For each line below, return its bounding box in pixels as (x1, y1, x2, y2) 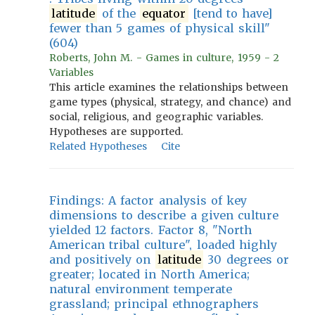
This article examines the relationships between (49, 81, 289, 94)
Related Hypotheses (49, 140, 148, 153)
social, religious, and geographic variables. (49, 110, 263, 123)
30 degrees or (203, 252, 289, 266)
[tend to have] (188, 6, 273, 20)
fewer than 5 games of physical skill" (49, 21, 271, 35)
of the (97, 6, 141, 20)
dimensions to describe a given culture (49, 208, 279, 222)
